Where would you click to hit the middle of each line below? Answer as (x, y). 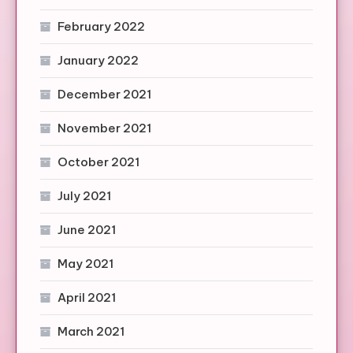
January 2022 (98, 60)
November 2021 (104, 128)
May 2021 (85, 263)
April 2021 (87, 297)
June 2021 (87, 229)
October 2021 (98, 162)
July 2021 (84, 195)
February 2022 (101, 26)
